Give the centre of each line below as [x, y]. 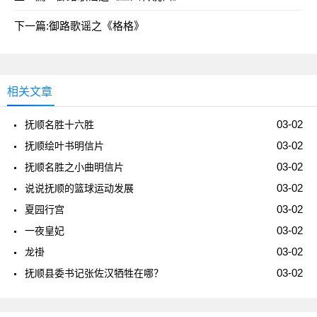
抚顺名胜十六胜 [59, 125]
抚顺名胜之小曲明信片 [74, 167]
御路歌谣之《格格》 [97, 26]
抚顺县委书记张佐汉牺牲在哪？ [94, 273]
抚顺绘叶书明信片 [64, 146]
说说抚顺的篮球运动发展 [79, 189]
